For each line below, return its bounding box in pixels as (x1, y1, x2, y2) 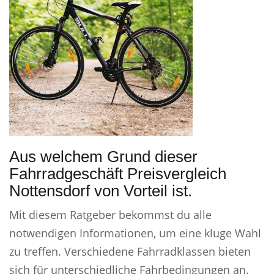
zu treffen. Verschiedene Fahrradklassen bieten (9, 244, 251, 259)
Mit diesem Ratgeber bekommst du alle (9, 207, 212, 222)
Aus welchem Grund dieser (9, 147, 198, 166)
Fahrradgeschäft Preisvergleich (9, 165, 226, 183)
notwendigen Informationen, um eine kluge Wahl (9, 226, 261, 240)
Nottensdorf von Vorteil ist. (9, 182, 192, 200)
